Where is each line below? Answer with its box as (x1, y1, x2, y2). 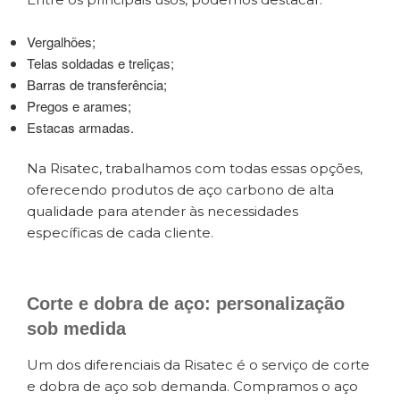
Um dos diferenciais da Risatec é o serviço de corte (27, 355, 370, 373)
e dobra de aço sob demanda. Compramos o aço (27, 377, 358, 395)
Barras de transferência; (27, 74, 167, 94)
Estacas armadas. (27, 117, 134, 137)
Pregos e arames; (27, 96, 131, 115)
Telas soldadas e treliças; (27, 53, 174, 72)
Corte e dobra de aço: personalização (27, 293, 345, 313)
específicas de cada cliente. (27, 224, 213, 242)
